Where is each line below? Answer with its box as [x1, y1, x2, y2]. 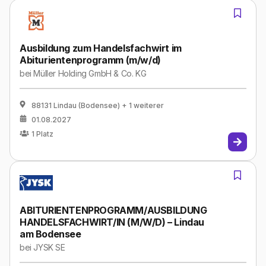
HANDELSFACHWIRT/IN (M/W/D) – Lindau [20, 216, 205, 228]
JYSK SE [33, 242, 65, 252]
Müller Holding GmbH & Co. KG [33, 68, 147, 78]
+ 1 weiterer [122, 101, 164, 110]
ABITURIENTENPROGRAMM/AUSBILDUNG [20, 204, 207, 216]
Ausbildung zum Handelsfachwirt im [20, 42, 182, 54]
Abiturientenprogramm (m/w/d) [20, 54, 161, 66]
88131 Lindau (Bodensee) [31, 101, 120, 110]
